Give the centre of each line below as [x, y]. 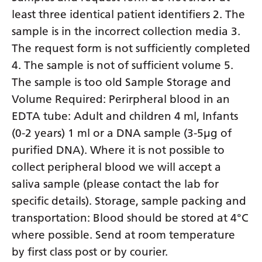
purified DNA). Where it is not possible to [118, 150]
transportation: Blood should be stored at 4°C [130, 218]
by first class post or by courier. [90, 251]
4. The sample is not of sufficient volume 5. [123, 65]
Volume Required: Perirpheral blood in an [121, 99]
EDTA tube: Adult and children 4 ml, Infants [125, 116]
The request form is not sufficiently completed [131, 48]
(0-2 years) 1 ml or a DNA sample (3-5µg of [122, 133]
